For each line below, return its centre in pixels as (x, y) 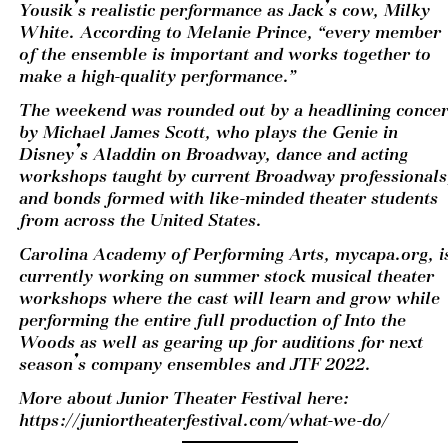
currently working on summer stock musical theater (226, 276)
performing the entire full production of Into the (212, 320)
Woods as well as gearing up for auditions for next (221, 342)
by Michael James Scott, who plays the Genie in (208, 132)
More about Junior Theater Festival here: (184, 398)
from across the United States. (145, 220)
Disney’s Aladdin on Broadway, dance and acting (213, 154)
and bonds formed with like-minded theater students (228, 198)
